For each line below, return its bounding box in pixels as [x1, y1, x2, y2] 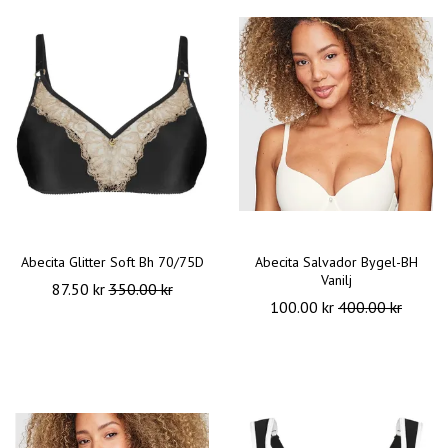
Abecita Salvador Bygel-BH [254, 252, 418, 271]
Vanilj [320, 270, 352, 289]
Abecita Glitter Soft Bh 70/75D [20, 252, 204, 271]
